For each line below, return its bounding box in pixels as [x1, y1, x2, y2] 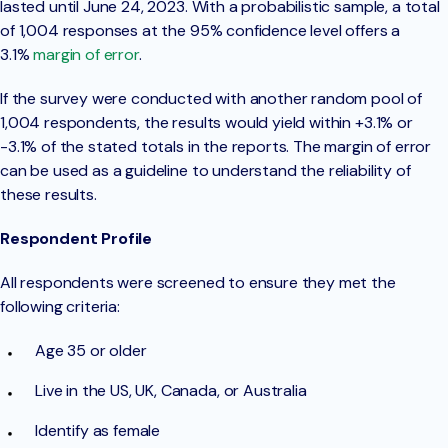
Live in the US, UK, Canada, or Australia [35, 380, 307, 402]
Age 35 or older [35, 340, 147, 362]
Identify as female [35, 420, 161, 442]
